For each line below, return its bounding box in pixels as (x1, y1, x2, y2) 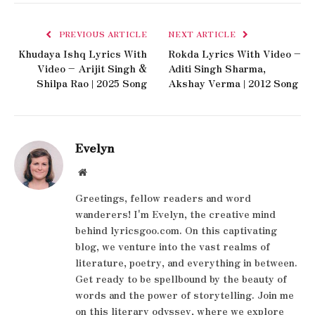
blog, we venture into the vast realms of (75, 238, 270, 253)
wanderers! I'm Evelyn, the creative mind (75, 206, 276, 221)
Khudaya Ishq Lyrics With (18, 46, 147, 60)
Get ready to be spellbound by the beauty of (75, 271, 287, 285)
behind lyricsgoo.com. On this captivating (75, 222, 277, 237)
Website (86, 166, 117, 176)
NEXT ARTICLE (168, 27, 238, 39)
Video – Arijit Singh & (37, 60, 147, 75)
